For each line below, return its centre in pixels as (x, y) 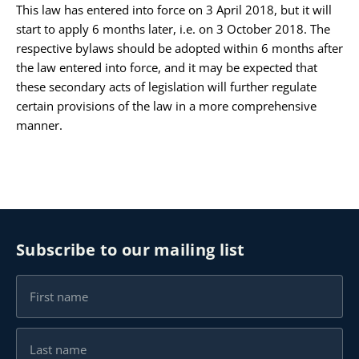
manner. (39, 125)
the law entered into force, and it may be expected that (167, 68)
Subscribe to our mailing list (131, 250)
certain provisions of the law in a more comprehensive (166, 106)
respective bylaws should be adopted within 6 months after (179, 48)
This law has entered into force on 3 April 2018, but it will (174, 10)
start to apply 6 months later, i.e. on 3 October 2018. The (173, 29)
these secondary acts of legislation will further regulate (166, 87)
